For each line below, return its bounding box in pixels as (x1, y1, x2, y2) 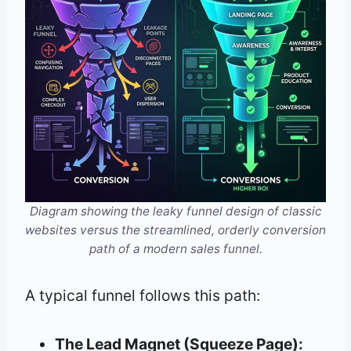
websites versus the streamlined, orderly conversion (25, 222, 326, 237)
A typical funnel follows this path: (25, 285, 260, 305)
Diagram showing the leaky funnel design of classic (29, 203, 322, 219)
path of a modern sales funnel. (89, 241, 262, 256)
